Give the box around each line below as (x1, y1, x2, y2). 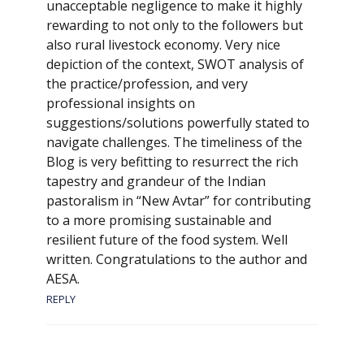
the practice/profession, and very (45, 74, 248, 93)
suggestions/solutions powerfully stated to (45, 113, 310, 132)
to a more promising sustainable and (45, 210, 271, 229)
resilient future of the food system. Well (45, 230, 288, 249)
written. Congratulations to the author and (45, 249, 307, 268)
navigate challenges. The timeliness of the (45, 132, 302, 151)
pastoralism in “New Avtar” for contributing (45, 191, 311, 210)
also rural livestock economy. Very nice (45, 35, 280, 54)
